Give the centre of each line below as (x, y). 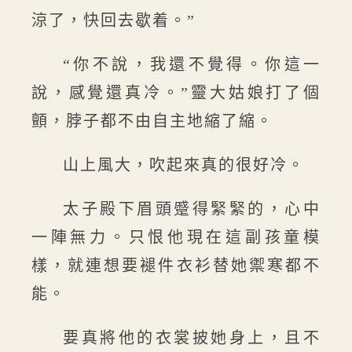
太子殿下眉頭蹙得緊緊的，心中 (192, 209)
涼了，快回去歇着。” (114, 20)
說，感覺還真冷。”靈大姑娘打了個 (176, 93)
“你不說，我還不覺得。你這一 (192, 64)
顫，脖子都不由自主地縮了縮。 (152, 121)
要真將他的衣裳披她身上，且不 (192, 338)
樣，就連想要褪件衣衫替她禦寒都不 (176, 266)
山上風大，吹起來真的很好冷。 (184, 165)
